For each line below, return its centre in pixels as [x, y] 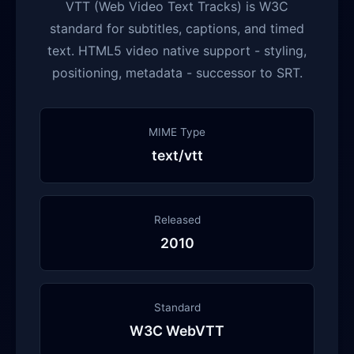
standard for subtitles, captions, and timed [177, 28]
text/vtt [177, 155]
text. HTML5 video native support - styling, [177, 51]
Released [177, 220]
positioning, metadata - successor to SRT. [177, 73]
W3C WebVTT [177, 331]
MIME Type [177, 132]
